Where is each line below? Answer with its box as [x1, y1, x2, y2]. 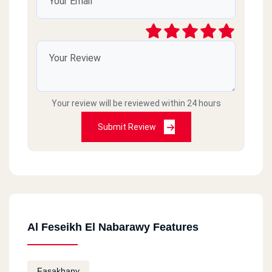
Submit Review [97, 121, 158, 132]
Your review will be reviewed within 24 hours [51, 98, 221, 108]
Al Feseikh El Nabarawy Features [27, 220, 199, 233]
